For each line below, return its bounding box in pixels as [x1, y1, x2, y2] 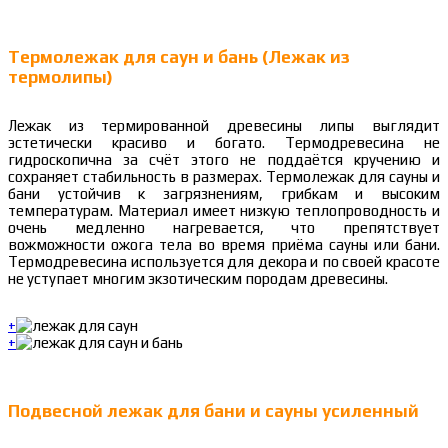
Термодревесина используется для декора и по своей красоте [8, 253, 440, 271]
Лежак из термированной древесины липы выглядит [8, 117, 440, 135]
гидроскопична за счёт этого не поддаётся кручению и [8, 151, 440, 169]
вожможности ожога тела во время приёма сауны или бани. [8, 236, 440, 254]
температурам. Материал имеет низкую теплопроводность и [8, 202, 440, 220]
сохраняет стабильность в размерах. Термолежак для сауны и [8, 168, 440, 186]
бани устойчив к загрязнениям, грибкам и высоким [8, 185, 440, 203]
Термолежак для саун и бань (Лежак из [8, 47, 350, 68]
